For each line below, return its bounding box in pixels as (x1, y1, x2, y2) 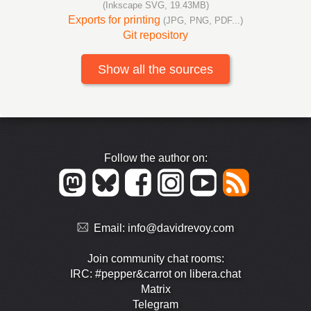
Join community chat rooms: (87, 252, 224, 264)
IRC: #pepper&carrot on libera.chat (70, 267, 241, 280)
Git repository (123, 29, 188, 42)
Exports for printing (68, 14, 163, 26)
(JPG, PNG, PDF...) (163, 15, 243, 26)
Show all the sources (98, 62, 213, 76)
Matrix (140, 283, 171, 295)
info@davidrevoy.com (127, 221, 234, 234)
